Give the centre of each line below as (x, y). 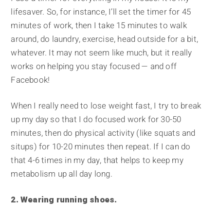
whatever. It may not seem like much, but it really (101, 53)
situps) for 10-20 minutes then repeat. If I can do (101, 147)
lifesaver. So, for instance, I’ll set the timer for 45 (101, 12)
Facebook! (30, 80)
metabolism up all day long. (62, 174)
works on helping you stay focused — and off (94, 67)
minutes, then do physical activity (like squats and (103, 133)
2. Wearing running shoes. (64, 200)
